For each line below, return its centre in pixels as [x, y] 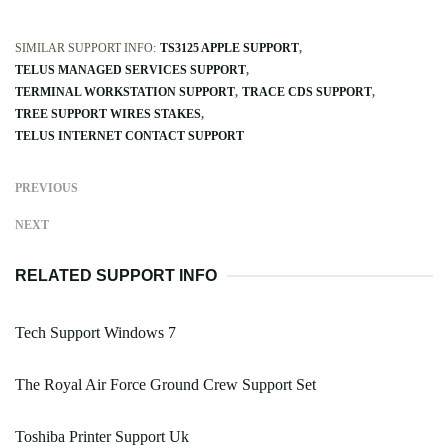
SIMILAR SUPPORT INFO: [85, 48]
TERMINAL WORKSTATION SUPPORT [125, 92]
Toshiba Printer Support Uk [102, 437]
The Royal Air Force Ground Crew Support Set [165, 385]
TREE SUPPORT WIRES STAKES [108, 114]
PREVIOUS [46, 188]
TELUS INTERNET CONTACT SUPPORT [129, 136]
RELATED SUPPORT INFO [116, 276]
